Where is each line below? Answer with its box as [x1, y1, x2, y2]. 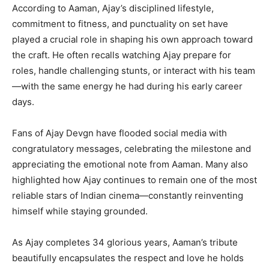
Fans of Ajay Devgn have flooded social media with [12, 127, 227, 139]
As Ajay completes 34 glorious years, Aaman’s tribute [12, 237, 238, 249]
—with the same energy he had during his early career [12, 80, 243, 92]
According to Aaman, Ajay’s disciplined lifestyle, [12, 2, 214, 14]
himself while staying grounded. [12, 205, 148, 217]
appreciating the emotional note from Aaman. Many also [12, 159, 248, 171]
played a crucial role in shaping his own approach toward [12, 34, 253, 46]
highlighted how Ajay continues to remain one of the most [12, 174, 257, 186]
